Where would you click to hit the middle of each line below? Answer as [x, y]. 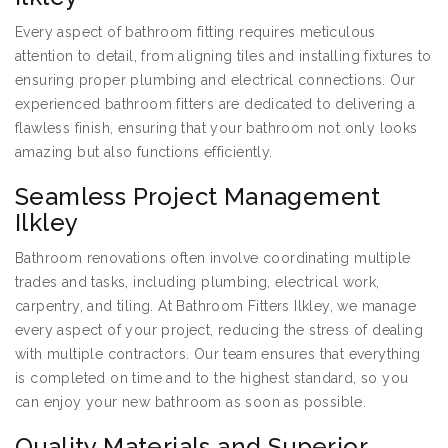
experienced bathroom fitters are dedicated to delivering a [215, 104]
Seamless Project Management [198, 197]
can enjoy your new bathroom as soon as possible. [191, 402]
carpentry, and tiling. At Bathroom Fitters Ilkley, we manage [215, 306]
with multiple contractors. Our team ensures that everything [218, 354]
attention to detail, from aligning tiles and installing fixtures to [223, 56]
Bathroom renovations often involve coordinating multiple [213, 258]
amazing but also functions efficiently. [144, 152]
